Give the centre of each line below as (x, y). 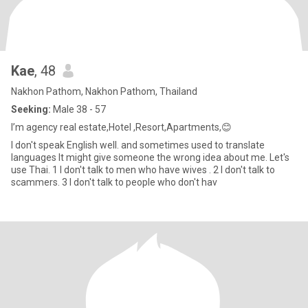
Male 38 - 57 (78, 109)
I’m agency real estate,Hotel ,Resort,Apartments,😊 (121, 127)
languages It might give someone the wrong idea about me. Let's (35, 157)
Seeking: (31, 109)
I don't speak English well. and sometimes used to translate (66, 145)
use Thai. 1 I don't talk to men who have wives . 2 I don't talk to (32, 170)
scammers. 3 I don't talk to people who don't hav (143, 182)
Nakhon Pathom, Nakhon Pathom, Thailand (104, 91)
